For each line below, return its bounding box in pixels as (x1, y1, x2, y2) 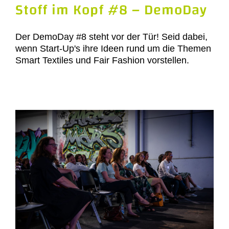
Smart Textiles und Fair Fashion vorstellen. (15, 55, 189, 66)
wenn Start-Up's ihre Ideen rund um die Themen (15, 43, 211, 54)
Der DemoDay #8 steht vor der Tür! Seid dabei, (15, 32, 208, 42)
